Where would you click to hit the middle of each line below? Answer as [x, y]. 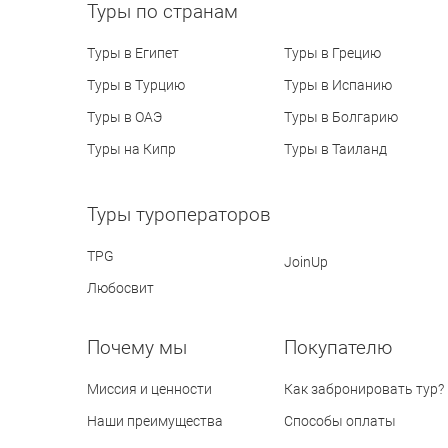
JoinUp [306, 262]
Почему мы [137, 348]
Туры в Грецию [333, 53]
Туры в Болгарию [341, 117]
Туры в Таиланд [336, 149]
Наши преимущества [155, 421]
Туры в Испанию [338, 85]
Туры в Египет [133, 53]
